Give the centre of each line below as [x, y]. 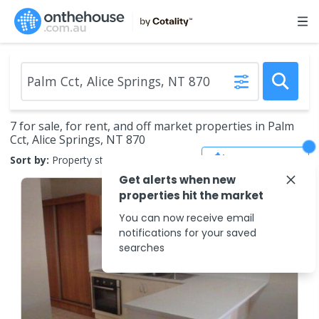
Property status [88, 159]
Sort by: [30, 159]
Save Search [266, 159]
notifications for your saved [188, 233]
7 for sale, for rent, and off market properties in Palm [152, 126]
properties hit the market [191, 195]
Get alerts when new [177, 180]
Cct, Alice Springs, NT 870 [78, 140]
